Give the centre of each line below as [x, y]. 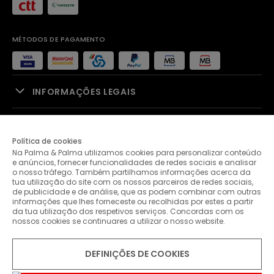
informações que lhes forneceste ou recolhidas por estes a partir [133, 202]
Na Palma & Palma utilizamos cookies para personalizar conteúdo [137, 153]
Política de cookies [47, 141]
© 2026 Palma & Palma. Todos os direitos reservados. [113, 265]
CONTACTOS [62, 224]
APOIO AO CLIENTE [75, 191]
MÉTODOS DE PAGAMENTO [59, 39]
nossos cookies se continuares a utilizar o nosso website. [119, 221]
